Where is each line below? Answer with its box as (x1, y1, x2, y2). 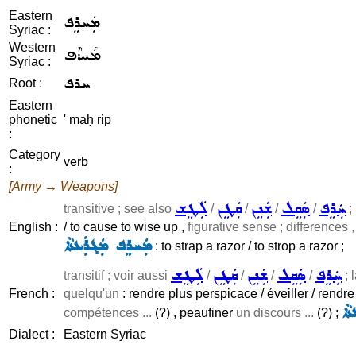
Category (9, 148, 60, 161)
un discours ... (236, 306, 314, 319)
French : (9, 287, 55, 300)
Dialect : (9, 327, 55, 341)
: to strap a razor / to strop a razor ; (152, 239, 344, 253)
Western (9, 41, 56, 54)
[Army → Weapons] (9, 180, 118, 193)
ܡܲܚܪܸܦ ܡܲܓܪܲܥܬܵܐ (64, 234, 152, 257)
